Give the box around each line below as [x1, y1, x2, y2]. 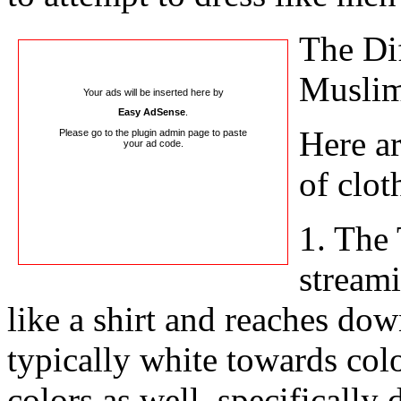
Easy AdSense [118, 107, 185, 118]
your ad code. [123, 137, 183, 149]
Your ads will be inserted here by [82, 86, 224, 98]
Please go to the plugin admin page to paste [59, 126, 247, 138]
